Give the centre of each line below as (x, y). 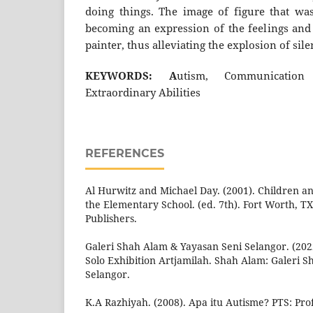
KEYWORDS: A (131, 75)
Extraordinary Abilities (144, 92)
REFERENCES (125, 153)
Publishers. (111, 218)
